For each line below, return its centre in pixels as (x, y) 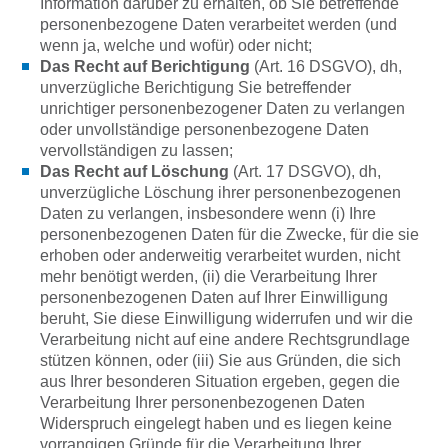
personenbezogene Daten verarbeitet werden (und (218, 24)
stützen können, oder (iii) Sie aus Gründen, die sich (220, 360)
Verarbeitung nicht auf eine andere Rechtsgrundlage (225, 339)
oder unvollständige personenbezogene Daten (204, 129)
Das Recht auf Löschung (134, 171)
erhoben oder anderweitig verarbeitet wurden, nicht (220, 255)
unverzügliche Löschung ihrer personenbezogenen (220, 192)
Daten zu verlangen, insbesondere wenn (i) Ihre (208, 213)
